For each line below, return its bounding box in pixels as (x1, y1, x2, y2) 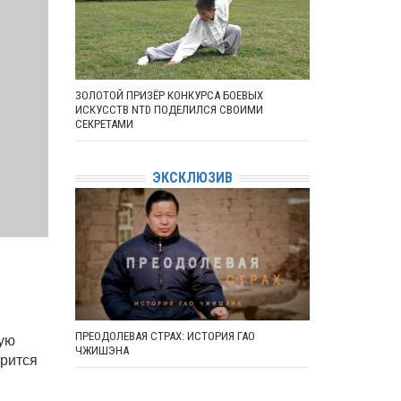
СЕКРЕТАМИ (74, 117, 133, 131)
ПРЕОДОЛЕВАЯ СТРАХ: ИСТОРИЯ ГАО (74, 328, 255, 343)
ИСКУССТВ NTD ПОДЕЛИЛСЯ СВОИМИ (74, 103, 263, 116)
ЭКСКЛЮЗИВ (151, 169, 233, 186)
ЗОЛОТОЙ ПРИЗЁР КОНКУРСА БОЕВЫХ (74, 89, 263, 102)
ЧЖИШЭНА (74, 343, 129, 357)
